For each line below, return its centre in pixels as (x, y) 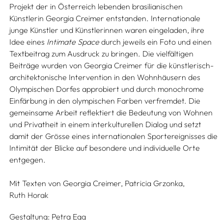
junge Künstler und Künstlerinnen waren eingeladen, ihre (107, 30)
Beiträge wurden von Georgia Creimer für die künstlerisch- (112, 65)
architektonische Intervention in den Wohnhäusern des (105, 77)
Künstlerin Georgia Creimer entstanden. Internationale (105, 18)
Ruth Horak (29, 195)
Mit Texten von (35, 183)
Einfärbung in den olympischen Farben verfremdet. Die (105, 101)
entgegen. (28, 160)
